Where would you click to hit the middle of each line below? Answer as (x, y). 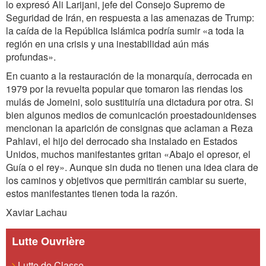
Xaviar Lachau (37, 212)
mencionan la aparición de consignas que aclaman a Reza (129, 128)
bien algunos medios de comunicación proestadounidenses (131, 115)
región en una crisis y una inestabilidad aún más (107, 44)
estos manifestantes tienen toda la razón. (92, 193)
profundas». (31, 57)
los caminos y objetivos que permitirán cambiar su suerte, (126, 180)
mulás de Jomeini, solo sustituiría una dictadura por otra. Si (130, 102)
